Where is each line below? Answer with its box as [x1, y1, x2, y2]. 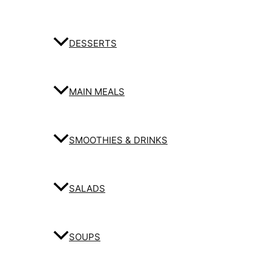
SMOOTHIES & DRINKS [69, 134, 168, 146]
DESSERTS [69, 38, 117, 50]
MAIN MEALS [69, 86, 125, 98]
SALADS [69, 183, 105, 195]
